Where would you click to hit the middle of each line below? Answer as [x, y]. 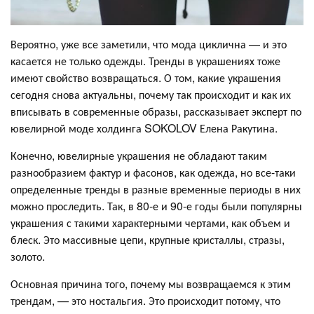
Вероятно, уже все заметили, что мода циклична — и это [149, 43]
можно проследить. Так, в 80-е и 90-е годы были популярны [156, 205]
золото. [28, 256]
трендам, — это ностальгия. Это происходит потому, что [145, 300]
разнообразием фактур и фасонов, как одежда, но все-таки [153, 172]
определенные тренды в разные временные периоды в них [156, 189]
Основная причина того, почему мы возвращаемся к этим [151, 283]
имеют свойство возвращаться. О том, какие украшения [146, 77]
